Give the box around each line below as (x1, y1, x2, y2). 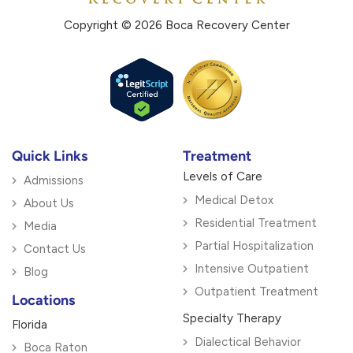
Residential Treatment (194, 216, 317, 231)
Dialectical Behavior (194, 335, 301, 350)
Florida (12, 318, 47, 333)
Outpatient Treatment (194, 284, 318, 299)
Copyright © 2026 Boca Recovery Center (63, 18, 290, 33)
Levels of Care (182, 169, 262, 184)
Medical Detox (194, 193, 273, 208)
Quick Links (12, 147, 87, 165)
